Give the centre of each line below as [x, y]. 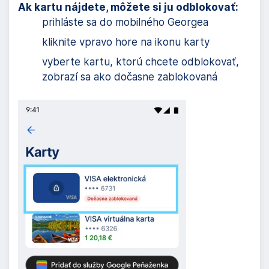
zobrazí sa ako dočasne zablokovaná [130, 77]
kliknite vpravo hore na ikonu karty [126, 42]
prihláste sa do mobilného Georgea [125, 22]
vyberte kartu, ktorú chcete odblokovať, [141, 62]
